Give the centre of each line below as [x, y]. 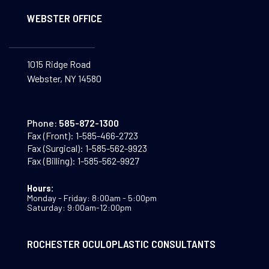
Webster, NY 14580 [64, 79]
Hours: [40, 189]
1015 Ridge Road [59, 64]
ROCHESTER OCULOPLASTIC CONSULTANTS [121, 243]
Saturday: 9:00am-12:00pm [79, 208]
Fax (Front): [50, 136]
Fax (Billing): [51, 161]
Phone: [42, 123]
